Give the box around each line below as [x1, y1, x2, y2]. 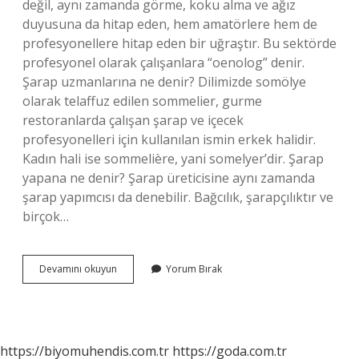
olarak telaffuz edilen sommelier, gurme [22, 92, 262, 110]
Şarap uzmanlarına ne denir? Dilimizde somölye [22, 73, 306, 91]
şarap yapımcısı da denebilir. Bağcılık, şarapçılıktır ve [22, 188, 333, 206]
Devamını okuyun [39, 262, 117, 276]
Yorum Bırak [166, 262, 222, 276]
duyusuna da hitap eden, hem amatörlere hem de [22, 15, 317, 33]
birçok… [22, 208, 69, 225]
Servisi [116, 276, 145, 289]
